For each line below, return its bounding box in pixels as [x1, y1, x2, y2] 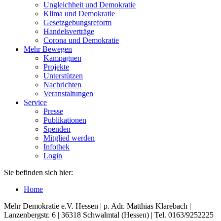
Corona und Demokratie [43, 36, 119, 44]
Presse [43, 107, 63, 115]
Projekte [43, 62, 69, 71]
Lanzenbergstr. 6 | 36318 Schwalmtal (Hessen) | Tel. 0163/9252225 [4, 210, 216, 219]
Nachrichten [43, 80, 81, 89]
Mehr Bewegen [24, 44, 72, 53]
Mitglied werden [43, 133, 95, 142]
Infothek [43, 142, 70, 151]
